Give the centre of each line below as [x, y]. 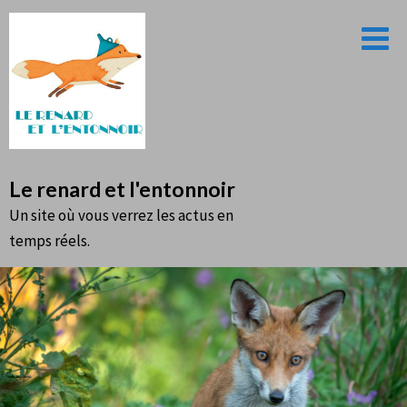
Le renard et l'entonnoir [122, 189]
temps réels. [50, 241]
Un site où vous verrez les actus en [121, 215]
